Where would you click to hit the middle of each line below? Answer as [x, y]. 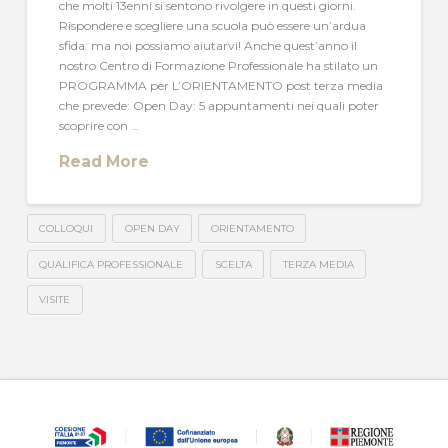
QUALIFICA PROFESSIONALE [111, 264]
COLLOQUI [66, 228]
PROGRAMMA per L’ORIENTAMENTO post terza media [221, 85]
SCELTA [233, 264]
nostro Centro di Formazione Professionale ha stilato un [219, 65]
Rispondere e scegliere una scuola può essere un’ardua [213, 25]
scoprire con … [99, 125]
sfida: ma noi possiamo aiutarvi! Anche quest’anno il [208, 45]
